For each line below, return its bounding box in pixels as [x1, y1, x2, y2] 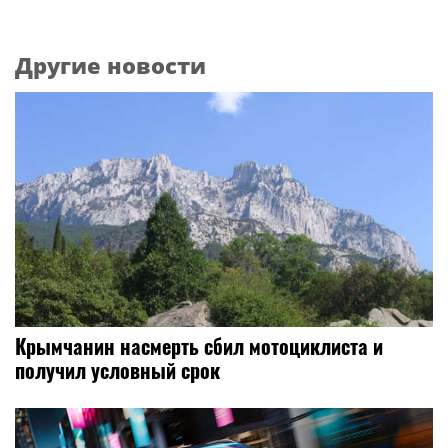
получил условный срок [15, 355, 220, 386]
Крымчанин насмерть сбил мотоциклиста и [15, 331, 383, 362]
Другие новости [15, 50, 206, 81]
